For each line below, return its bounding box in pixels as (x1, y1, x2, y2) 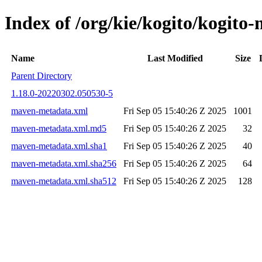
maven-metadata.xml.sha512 (11, 175, 116, 186)
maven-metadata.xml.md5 (11, 123, 106, 133)
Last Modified (147, 53, 203, 63)
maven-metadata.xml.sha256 (11, 158, 116, 168)
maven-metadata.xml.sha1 (11, 140, 107, 151)
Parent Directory (11, 70, 72, 81)
